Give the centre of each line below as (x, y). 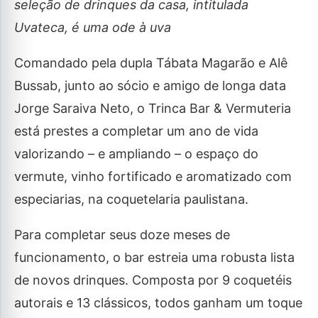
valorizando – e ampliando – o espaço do (136, 154)
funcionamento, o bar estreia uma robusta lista (154, 257)
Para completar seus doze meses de (122, 235)
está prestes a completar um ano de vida (136, 131)
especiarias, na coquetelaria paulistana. (131, 199)
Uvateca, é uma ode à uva (93, 27)
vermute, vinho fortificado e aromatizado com (153, 176)
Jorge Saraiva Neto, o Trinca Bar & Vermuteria (153, 108)
